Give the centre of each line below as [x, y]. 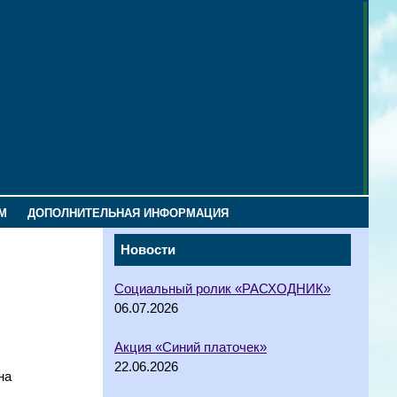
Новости [148, 250]
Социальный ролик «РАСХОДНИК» [222, 288]
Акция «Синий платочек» [191, 347]
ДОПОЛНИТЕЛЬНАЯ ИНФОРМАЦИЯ [128, 213]
